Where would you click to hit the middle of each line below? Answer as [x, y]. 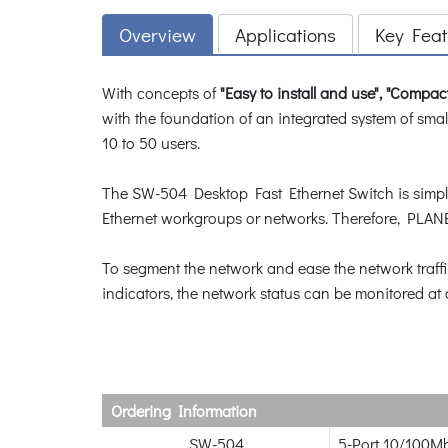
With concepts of [161, 92]
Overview [157, 34]
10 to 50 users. [151, 142]
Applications [285, 34]
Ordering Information [184, 410]
